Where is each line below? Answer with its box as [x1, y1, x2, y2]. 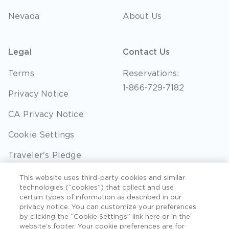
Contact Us [123, 47, 170, 57]
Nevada [8, 11, 39, 21]
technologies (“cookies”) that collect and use [19, 184, 174, 191]
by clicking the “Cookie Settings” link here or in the [19, 213, 191, 220]
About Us [123, 11, 162, 21]
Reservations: [123, 68, 179, 78]
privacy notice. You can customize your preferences [19, 203, 197, 211]
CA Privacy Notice [8, 109, 84, 119]
